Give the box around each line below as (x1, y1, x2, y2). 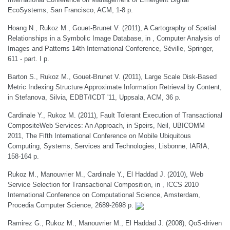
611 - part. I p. (8, 55, 49, 63)
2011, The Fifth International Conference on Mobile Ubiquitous (8, 132, 191, 140)
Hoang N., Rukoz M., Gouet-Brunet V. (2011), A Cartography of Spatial (8, 24, 216, 32)
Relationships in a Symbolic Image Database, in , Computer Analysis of (8, 34, 220, 42)
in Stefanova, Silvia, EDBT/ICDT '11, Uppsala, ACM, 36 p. (8, 93, 181, 101)
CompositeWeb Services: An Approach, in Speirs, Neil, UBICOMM (8, 122, 205, 129)
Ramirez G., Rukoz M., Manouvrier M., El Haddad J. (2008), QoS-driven (8, 219, 222, 227)
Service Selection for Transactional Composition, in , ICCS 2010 (8, 181, 199, 188)
